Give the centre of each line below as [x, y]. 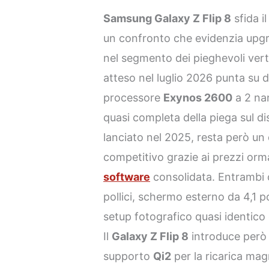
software [127, 177]
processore [134, 98]
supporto [128, 256]
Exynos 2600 [198, 98]
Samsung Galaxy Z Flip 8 [168, 19]
